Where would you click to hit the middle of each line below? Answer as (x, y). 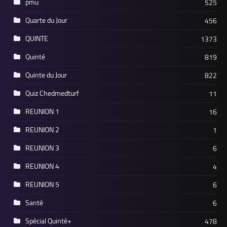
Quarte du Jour (46, 20)
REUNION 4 (42, 166)
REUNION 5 (42, 184)
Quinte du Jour (46, 75)
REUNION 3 (42, 148)
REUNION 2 (42, 129)
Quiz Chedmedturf (52, 93)
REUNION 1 (42, 111)
